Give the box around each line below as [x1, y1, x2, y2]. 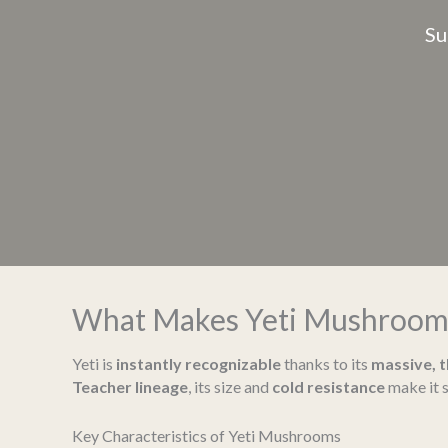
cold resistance [272, 377, 385, 397]
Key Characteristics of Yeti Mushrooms [72, 425, 341, 445]
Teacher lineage [72, 377, 188, 397]
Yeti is [72, 354, 116, 374]
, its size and [188, 377, 272, 397]
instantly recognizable [116, 354, 281, 374]
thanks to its [281, 354, 371, 374]
